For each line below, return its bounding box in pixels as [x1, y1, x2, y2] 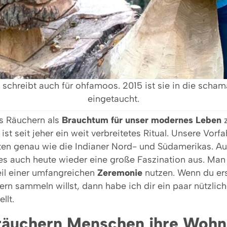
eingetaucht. [88, 93, 139, 105]
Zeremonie [97, 167, 142, 179]
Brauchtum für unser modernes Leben [62, 115, 221, 126]
